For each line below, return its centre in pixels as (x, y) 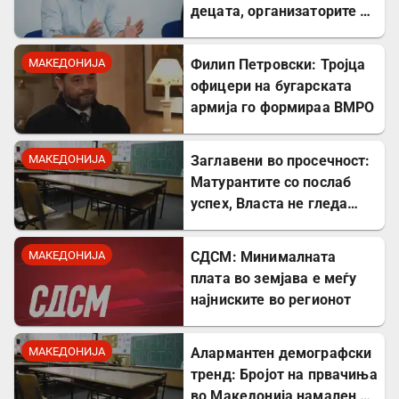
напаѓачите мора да (260, 33)
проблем (221, 225)
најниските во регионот (271, 300)
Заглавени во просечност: (281, 161)
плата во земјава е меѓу (274, 279)
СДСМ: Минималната (264, 257)
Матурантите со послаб (271, 183)
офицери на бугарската (272, 86)
